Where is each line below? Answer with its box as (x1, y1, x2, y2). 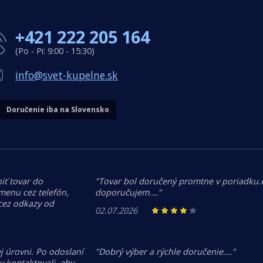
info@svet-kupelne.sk (15, 68, 119, 82)
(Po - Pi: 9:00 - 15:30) (15, 45, 95, 56)
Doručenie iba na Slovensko (6, 104, 110, 114)
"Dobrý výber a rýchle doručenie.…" (95, 246, 235, 258)
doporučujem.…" (95, 187, 161, 198)
